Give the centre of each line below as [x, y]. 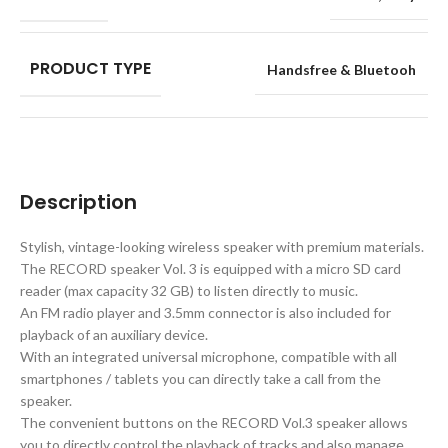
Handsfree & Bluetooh [341, 69]
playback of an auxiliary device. [114, 334]
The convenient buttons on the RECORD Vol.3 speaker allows [214, 422]
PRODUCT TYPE [90, 68]
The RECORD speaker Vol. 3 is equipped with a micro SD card [210, 268]
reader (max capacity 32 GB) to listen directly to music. [189, 290]
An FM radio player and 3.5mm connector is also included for [205, 312]
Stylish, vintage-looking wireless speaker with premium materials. [222, 246]
